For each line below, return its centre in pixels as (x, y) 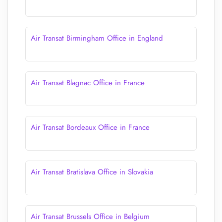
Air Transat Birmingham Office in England (97, 38)
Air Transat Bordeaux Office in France (90, 127)
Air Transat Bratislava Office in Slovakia (92, 172)
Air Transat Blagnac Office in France (88, 83)
